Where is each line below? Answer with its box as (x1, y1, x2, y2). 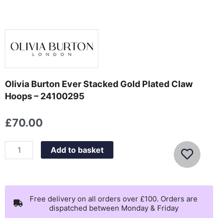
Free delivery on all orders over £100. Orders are (30, 194, 198, 203)
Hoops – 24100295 (5, 91, 85, 102)
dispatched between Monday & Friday (49, 203, 179, 213)
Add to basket (51, 145, 104, 155)
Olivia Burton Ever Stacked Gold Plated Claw (5, 79, 193, 90)
